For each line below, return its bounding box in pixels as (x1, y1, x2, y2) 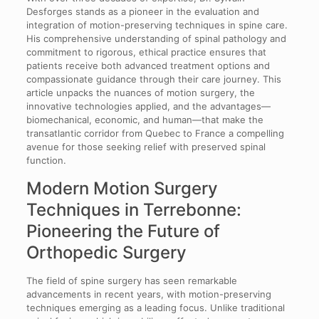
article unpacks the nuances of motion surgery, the (26, 86, 255, 98)
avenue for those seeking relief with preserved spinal (26, 140, 266, 152)
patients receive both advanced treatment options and (26, 59, 270, 71)
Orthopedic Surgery (26, 241, 187, 263)
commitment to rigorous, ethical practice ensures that (26, 46, 266, 58)
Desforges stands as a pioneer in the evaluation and (26, 5, 259, 17)
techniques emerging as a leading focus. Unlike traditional (26, 301, 285, 313)
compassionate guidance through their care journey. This (26, 73, 281, 85)
